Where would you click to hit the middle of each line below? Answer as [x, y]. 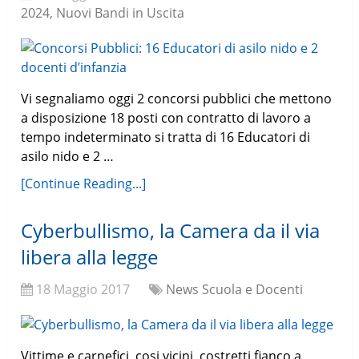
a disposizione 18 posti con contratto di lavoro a [166, 118]
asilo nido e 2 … [68, 157]
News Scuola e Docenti [235, 290]
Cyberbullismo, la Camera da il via [171, 231]
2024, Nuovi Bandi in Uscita [103, 13]
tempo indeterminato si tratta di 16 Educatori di [166, 137]
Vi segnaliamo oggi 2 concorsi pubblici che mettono [177, 99]
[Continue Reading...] [84, 184]
